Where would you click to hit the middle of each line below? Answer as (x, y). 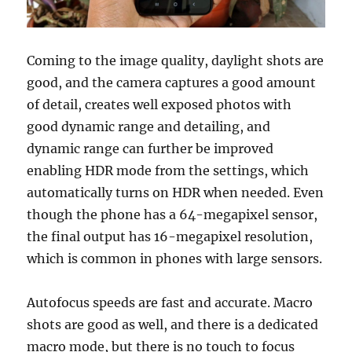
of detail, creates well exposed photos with (159, 105)
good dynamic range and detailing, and (149, 127)
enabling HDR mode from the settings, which (168, 171)
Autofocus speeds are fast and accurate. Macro (170, 303)
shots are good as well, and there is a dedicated (173, 325)
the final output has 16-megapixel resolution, (170, 237)
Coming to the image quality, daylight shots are (176, 61)
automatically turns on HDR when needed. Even (176, 193)
